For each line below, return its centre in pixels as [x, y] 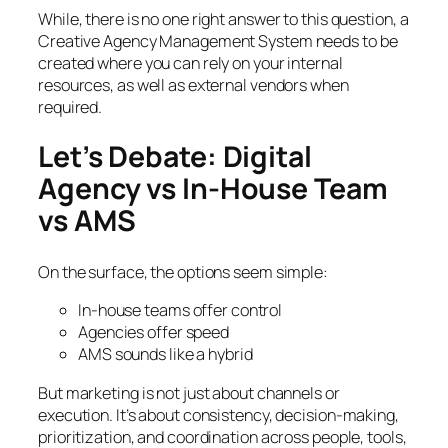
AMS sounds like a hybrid [165, 354]
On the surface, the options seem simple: [183, 272]
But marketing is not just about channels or [189, 392]
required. [70, 106]
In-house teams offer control [180, 310]
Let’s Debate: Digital [175, 157]
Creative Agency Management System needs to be [218, 40]
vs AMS [87, 221]
